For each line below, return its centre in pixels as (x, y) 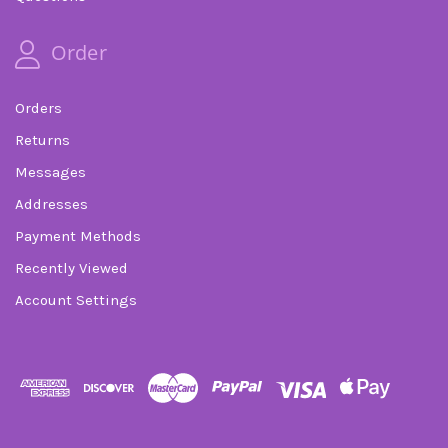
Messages (50, 171)
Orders (38, 107)
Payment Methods (78, 235)
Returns (42, 139)
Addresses (51, 203)
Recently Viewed (71, 267)
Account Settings (76, 299)
